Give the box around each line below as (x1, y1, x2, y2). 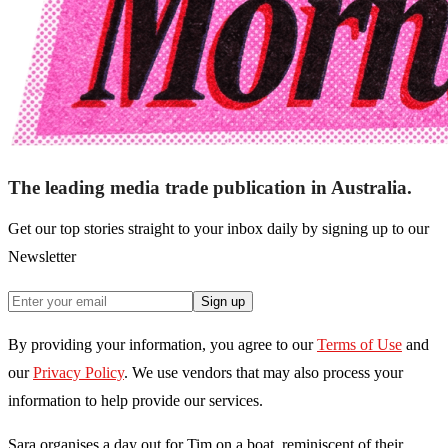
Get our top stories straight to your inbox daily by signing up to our (8, 220, 429, 238)
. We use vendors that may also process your (124, 364, 403, 382)
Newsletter (8, 248, 76, 266)
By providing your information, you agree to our (8, 336, 313, 354)
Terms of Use (317, 336, 402, 354)
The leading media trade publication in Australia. (8, 177, 412, 199)
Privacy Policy (33, 364, 124, 382)
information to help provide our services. (8, 392, 263, 410)
